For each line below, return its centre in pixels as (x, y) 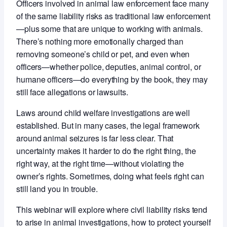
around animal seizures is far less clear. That (95, 138)
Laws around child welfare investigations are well (103, 112)
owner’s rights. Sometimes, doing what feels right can (110, 176)
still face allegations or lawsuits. (72, 92)
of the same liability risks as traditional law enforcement (113, 16)
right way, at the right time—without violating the (100, 163)
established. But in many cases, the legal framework (108, 125)
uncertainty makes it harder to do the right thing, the (106, 150)
